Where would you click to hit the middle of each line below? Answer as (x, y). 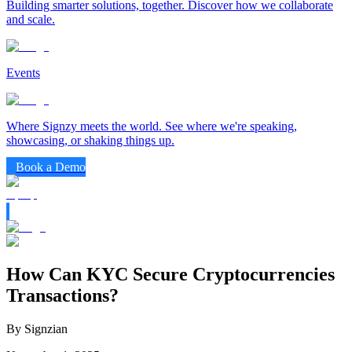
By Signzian (37, 328)
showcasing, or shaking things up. (90, 140)
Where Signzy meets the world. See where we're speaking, (152, 126)
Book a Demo (51, 167)
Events (23, 73)
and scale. (31, 19)
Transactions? (62, 295)
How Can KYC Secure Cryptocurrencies (170, 274)
